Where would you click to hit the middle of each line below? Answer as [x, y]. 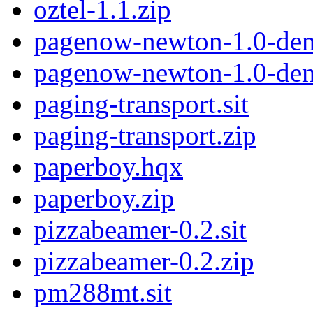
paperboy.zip [104, 198]
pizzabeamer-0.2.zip [144, 261]
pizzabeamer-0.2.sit [140, 230]
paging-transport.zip [145, 136]
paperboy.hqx [108, 167]
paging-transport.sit [141, 104]
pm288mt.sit [103, 293]
